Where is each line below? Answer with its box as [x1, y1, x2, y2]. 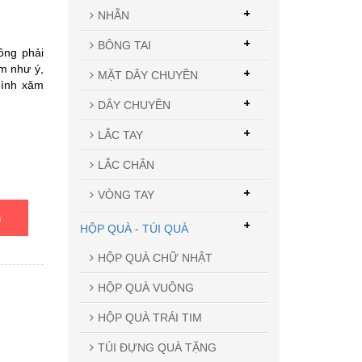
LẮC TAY [97, 128, 143, 141]
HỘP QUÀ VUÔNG [97, 280, 194, 294]
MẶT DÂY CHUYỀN [97, 68, 198, 82]
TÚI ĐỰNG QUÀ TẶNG [97, 340, 217, 354]
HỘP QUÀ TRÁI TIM [97, 310, 202, 324]
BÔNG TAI [97, 38, 151, 52]
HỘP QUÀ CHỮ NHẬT [97, 250, 213, 264]
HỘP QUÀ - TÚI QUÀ [79, 221, 188, 235]
